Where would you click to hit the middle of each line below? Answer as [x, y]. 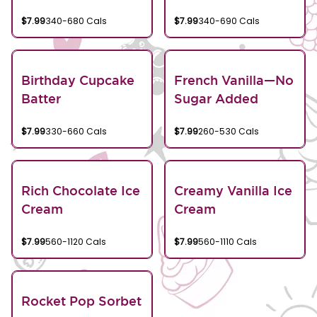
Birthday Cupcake [78, 80]
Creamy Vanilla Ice [233, 190]
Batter [41, 98]
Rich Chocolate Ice [81, 190]
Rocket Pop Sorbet [81, 301]
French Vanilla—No [234, 80]
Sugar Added [216, 98]
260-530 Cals [229, 131]
